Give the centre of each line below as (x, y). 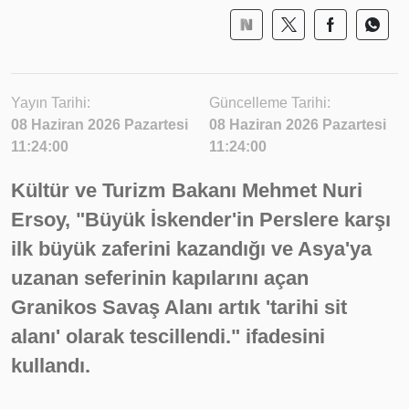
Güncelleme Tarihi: (270, 103)
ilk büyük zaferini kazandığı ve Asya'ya (191, 249)
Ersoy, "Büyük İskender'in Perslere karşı (201, 220)
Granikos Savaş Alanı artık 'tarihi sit (179, 307)
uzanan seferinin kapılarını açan (160, 278)
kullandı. (51, 366)
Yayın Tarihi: (51, 103)
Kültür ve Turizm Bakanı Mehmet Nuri (187, 190)
